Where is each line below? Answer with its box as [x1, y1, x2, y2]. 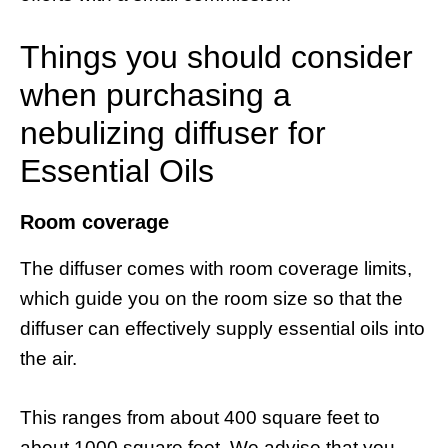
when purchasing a [20, 77, 291, 114]
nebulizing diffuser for [20, 115, 326, 152]
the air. [20, 348, 77, 370]
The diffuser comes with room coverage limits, [20, 258, 412, 280]
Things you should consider [20, 39, 413, 76]
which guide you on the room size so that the [20, 288, 403, 310]
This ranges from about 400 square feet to [20, 406, 380, 428]
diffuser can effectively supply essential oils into [20, 318, 425, 340]
